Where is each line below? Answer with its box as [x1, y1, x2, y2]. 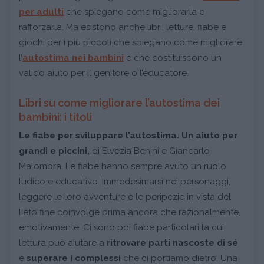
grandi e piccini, [19, 145, 92, 156]
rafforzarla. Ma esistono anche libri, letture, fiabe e [19, 21, 226, 32]
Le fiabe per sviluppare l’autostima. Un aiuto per [19, 130, 237, 141]
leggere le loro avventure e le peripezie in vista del [19, 191, 231, 202]
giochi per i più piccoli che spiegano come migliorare [19, 37, 242, 48]
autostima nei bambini [22, 52, 124, 63]
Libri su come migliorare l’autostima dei [19, 96, 220, 109]
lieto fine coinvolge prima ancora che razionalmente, [19, 206, 240, 217]
